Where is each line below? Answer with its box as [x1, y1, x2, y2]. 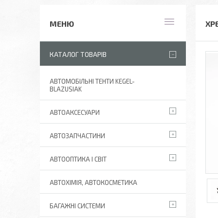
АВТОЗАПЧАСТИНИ [50, 132, 105, 140]
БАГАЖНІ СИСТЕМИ [50, 202, 105, 210]
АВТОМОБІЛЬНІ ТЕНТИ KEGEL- [50, 77, 135, 85]
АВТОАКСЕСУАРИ [50, 109, 100, 116]
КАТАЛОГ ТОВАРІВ [50, 50, 107, 58]
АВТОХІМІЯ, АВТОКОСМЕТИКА [50, 179, 137, 186]
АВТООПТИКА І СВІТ [50, 155, 107, 163]
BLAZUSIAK [50, 85, 82, 93]
